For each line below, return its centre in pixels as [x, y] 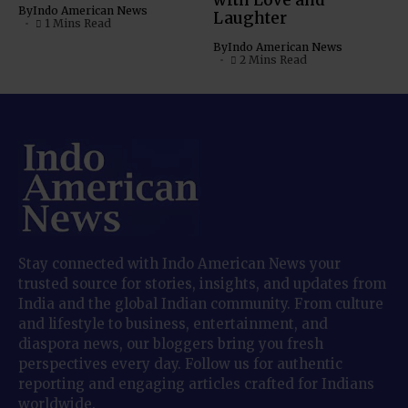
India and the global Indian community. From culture [201, 304]
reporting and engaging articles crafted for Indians [196, 384]
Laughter [250, 19]
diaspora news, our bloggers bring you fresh [171, 344]
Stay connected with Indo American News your [179, 264]
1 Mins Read [77, 24]
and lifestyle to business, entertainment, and [173, 324]
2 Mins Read [273, 60]
